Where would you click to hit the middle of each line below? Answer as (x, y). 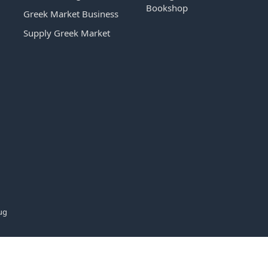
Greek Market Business (71, 14)
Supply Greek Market (67, 33)
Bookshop (167, 8)
